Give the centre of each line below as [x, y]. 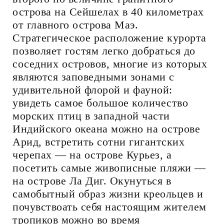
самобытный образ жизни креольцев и [108, 193]
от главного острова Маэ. [75, 24]
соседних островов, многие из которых [110, 63]
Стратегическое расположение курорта [109, 37]
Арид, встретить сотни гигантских [98, 141]
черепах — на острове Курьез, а [92, 154]
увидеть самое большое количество [100, 102]
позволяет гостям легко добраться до [104, 50]
